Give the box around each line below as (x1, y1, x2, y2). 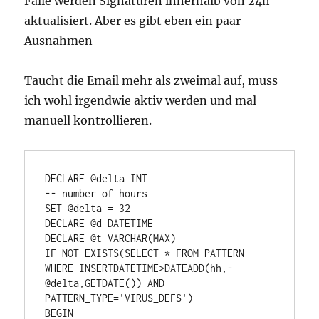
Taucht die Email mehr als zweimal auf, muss (24, 73, 278, 88)
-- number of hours (45, 187, 148, 200)
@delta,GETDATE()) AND (45, 277, 165, 290)
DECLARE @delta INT (45, 172, 148, 185)
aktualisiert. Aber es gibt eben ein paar (24, 14, 241, 28)
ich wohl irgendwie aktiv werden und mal (24, 93, 257, 108)
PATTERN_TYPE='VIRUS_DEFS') (45, 292, 194, 305)
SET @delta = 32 (45, 202, 137, 215)
